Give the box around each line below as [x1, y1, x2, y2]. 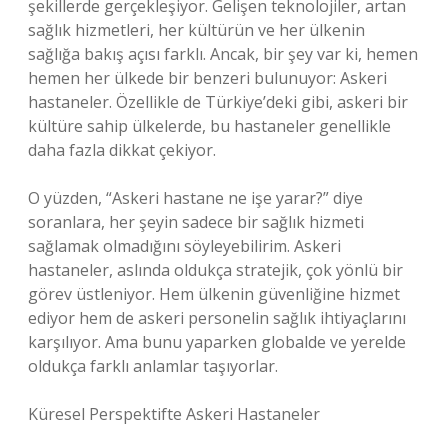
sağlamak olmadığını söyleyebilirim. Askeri [28, 235, 341, 257]
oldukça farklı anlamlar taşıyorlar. [28, 355, 278, 377]
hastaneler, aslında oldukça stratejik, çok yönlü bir [28, 259, 403, 281]
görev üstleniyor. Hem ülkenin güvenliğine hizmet [28, 283, 400, 305]
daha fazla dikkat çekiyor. [28, 139, 216, 161]
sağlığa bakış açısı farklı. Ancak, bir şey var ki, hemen [28, 43, 418, 65]
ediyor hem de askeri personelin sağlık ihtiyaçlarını [28, 307, 406, 329]
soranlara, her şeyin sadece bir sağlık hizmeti [28, 211, 364, 233]
